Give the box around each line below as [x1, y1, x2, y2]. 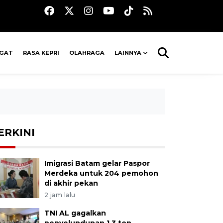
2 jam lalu [44, 191, 76, 199]
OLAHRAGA [69, 49, 105, 56]
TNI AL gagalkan [44, 209, 106, 218]
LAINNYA [114, 49, 142, 56]
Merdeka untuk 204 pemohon [44, 169, 158, 178]
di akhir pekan [44, 179, 98, 188]
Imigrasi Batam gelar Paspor [44, 159, 150, 168]
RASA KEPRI [23, 49, 60, 56]
